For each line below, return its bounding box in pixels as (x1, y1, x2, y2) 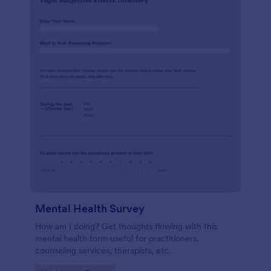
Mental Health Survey (35, 201, 145, 215)
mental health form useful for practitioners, (35, 233, 199, 244)
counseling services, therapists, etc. (35, 245, 171, 256)
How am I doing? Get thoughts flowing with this (35, 221, 217, 232)
